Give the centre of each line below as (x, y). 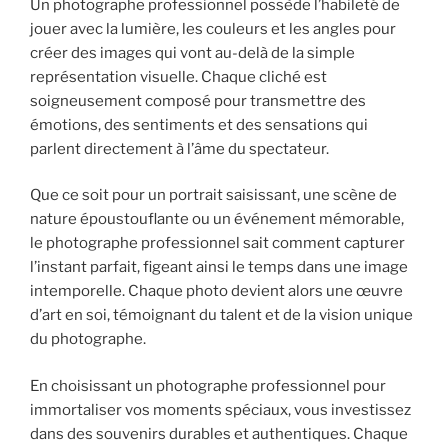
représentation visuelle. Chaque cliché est (178, 76)
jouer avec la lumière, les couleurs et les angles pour (213, 28)
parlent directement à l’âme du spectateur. (179, 148)
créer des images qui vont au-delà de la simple (192, 52)
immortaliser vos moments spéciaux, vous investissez (220, 409)
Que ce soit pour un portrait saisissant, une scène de (213, 195)
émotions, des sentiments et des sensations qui (199, 124)
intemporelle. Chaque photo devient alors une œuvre (216, 291)
